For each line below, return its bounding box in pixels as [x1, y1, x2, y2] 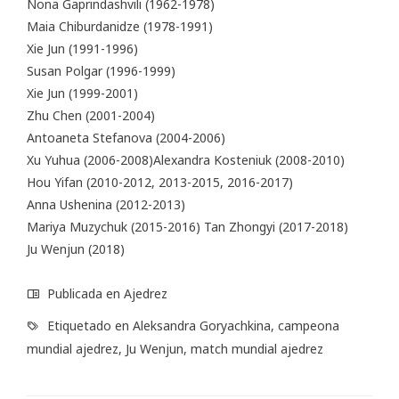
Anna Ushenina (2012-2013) [27, 195, 185, 213]
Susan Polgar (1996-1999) [27, 61, 175, 79]
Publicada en [44, 284, 124, 302]
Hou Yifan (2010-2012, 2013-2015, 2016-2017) [27, 173, 293, 191]
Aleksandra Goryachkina [133, 316, 271, 334]
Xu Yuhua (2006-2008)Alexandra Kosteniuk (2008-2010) [27, 151, 345, 168]
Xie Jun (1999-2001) [27, 84, 138, 102]
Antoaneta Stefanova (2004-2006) [27, 128, 225, 146]
